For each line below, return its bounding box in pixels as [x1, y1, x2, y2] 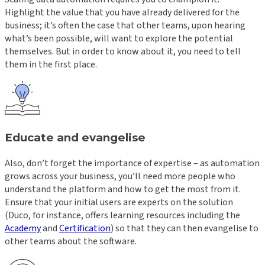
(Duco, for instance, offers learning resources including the [5, 209, 240, 222]
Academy [5, 222, 41, 235]
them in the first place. [5, 57, 97, 71]
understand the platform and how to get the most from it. [5, 183, 241, 196]
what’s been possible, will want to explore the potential [5, 31, 233, 45]
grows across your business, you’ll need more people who [5, 170, 235, 183]
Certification [59, 222, 111, 235]
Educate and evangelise [5, 131, 146, 145]
